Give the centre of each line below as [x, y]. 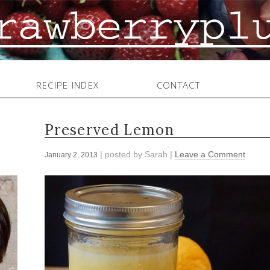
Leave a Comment [210, 155]
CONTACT [178, 85]
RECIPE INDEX [67, 85]
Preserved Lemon [109, 130]
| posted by [121, 155]
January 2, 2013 [71, 155]
